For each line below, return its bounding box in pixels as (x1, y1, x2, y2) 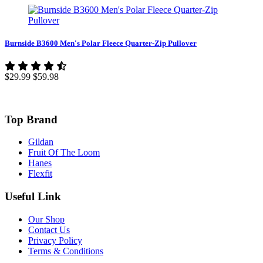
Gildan (28, 137, 53, 147)
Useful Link (5, 190, 61, 203)
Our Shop (28, 214, 65, 224)
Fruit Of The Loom (28, 147, 100, 158)
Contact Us (28, 224, 70, 235)
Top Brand (5, 113, 58, 126)
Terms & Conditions (28, 245, 103, 256)
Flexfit (28, 168, 52, 179)
